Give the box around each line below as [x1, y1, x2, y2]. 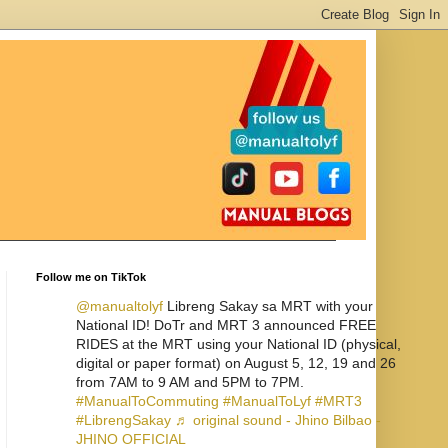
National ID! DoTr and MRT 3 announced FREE [76, 317, 376, 333]
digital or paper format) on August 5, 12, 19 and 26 [76, 355, 396, 371]
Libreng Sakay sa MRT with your [163, 298, 373, 314]
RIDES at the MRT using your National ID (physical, [76, 336, 401, 352]
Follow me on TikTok [36, 271, 146, 283]
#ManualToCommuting [76, 393, 219, 409]
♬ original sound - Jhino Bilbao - [175, 412, 381, 428]
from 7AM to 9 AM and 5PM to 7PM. [76, 374, 304, 390]
